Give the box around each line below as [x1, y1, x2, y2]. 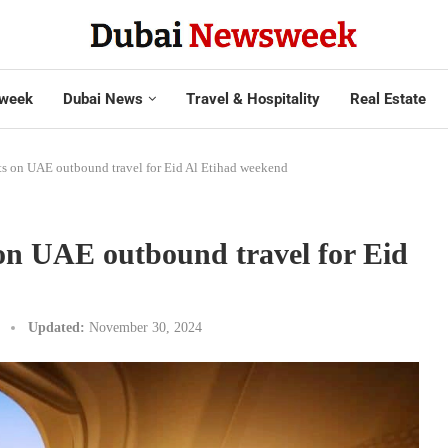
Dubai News [62, 89, 143, 108]
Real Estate [349, 89, 426, 108]
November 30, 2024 [89, 319, 202, 335]
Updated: [28, 319, 85, 335]
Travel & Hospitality [185, 89, 320, 108]
